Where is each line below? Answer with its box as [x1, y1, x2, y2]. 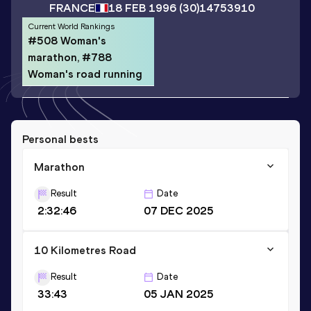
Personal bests [22, 132, 99, 146]
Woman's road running [28, 67, 142, 81]
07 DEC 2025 [144, 203, 214, 217]
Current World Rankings [28, 21, 115, 31]
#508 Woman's [28, 33, 106, 47]
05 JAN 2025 [144, 287, 214, 301]
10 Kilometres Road [34, 243, 136, 257]
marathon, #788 [28, 50, 112, 64]
